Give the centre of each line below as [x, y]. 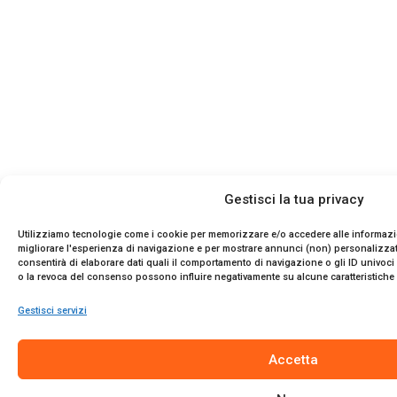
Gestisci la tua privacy [293, 199]
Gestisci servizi [52, 311]
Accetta [293, 359]
